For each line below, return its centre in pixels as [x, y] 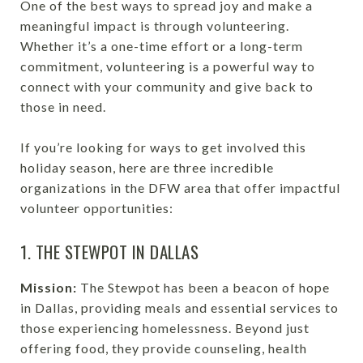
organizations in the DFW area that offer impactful [180, 188]
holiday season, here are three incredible [147, 167]
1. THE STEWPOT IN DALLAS [109, 252]
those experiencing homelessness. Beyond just [165, 328]
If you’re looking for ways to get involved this [163, 147]
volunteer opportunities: [97, 208]
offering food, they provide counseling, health [164, 348]
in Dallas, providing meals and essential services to [179, 307]
